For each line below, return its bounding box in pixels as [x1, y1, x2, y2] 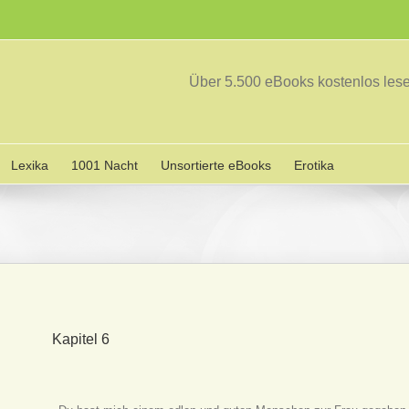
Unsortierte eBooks [161, 158, 271, 173]
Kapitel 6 [52, 331, 110, 347]
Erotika [294, 158, 334, 173]
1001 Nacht [71, 158, 138, 173]
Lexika [11, 158, 48, 173]
